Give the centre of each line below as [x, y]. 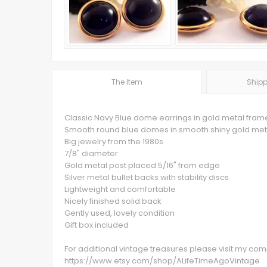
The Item [127, 82]
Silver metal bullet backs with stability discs [147, 177]
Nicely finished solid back [113, 201]
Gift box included [97, 225]
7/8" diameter [91, 153]
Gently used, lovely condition [119, 213]
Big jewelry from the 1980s [114, 142]
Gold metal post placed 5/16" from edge [142, 165]
